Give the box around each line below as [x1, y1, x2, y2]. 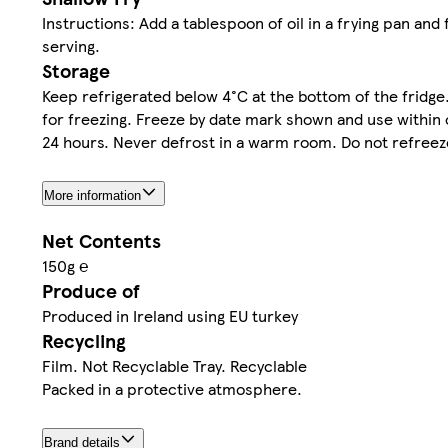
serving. [42, 34, 100, 58]
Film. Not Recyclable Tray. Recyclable [42, 354, 307, 378]
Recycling [42, 327, 126, 355]
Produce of [42, 277, 140, 305]
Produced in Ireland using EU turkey [42, 304, 298, 328]
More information [44, 188, 141, 204]
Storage [42, 57, 110, 85]
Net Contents [42, 227, 161, 255]
